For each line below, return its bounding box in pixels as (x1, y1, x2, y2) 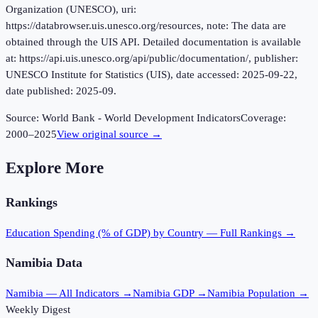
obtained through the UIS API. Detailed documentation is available (6, 36, 301, 48)
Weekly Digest (6, 304, 70, 315)
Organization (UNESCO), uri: (6, 4, 136, 16)
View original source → (57, 128, 162, 141)
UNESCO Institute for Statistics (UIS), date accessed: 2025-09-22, (6, 69, 297, 81)
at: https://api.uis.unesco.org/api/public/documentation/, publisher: (6, 53, 298, 65)
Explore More (6, 158, 104, 177)
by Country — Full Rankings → (150, 226, 295, 238)
